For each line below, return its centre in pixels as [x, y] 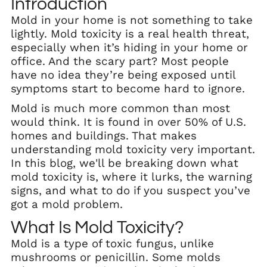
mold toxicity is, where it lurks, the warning [131, 177]
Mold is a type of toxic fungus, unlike [112, 243]
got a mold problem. [67, 204]
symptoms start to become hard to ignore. [128, 89]
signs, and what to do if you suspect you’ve [131, 190]
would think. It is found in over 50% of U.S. [128, 122]
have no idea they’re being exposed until [123, 75]
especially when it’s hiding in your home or [129, 47]
